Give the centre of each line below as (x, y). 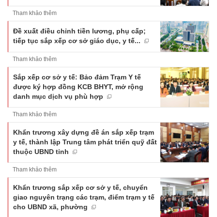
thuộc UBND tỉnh (41, 151)
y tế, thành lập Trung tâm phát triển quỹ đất (85, 142)
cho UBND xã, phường (50, 207)
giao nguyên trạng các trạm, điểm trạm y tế (84, 197)
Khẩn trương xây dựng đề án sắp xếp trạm (84, 132)
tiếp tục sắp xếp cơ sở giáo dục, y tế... (77, 41)
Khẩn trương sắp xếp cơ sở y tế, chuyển (80, 187)
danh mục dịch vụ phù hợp (58, 96)
